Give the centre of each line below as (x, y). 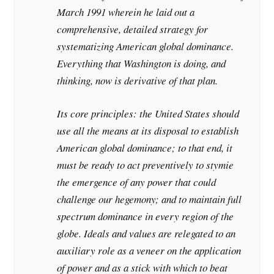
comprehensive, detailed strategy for (133, 29)
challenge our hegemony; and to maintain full (150, 199)
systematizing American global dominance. (146, 46)
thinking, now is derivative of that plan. (138, 81)
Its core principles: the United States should (148, 113)
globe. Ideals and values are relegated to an (146, 233)
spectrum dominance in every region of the (146, 216)
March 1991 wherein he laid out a (126, 12)
